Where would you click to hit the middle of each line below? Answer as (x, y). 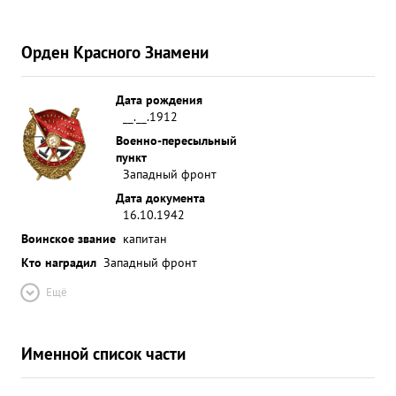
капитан (145, 238)
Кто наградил (59, 262)
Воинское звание (69, 238)
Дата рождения (159, 99)
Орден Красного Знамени (115, 52)
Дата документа (160, 198)
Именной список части (103, 353)
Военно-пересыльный (176, 140)
